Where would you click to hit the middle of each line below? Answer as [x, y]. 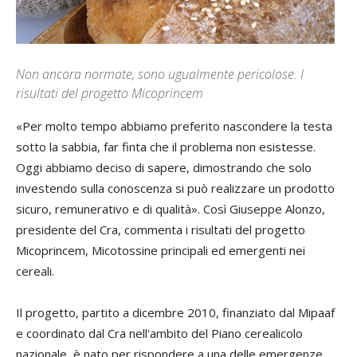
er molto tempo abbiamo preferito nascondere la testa [181, 126]
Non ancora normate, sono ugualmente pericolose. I [160, 74]
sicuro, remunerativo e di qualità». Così [123, 209]
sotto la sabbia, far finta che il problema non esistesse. [166, 147]
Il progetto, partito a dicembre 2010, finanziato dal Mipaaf [175, 312]
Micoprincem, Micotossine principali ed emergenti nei [161, 250]
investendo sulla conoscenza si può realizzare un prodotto [175, 188]
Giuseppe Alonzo [276, 209]
